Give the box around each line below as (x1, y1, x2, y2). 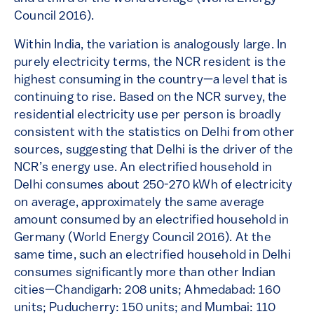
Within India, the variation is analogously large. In (14, 39, 287, 53)
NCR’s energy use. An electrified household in (14, 161, 273, 175)
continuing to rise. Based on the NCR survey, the (14, 91, 287, 105)
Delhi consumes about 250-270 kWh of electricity (14, 179, 293, 193)
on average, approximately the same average (14, 196, 265, 210)
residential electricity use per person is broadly (14, 109, 281, 123)
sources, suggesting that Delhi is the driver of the (14, 144, 294, 158)
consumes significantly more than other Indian (14, 266, 276, 280)
